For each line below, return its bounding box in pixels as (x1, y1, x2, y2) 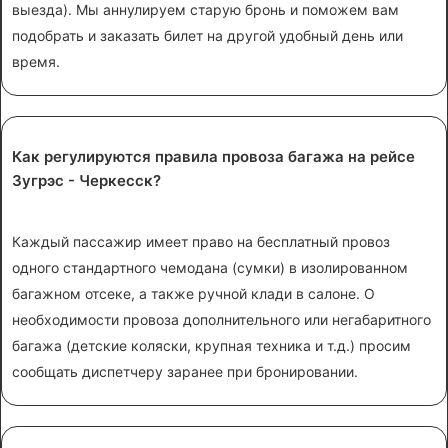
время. (12, 53, 60, 71)
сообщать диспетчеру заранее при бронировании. (12, 363, 358, 381)
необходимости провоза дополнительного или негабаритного (12, 311, 431, 329)
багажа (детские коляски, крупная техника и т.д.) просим (12, 337, 411, 355)
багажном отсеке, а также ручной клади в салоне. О (12, 285, 375, 303)
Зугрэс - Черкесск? (12, 171, 161, 191)
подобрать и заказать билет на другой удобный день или (12, 27, 403, 45)
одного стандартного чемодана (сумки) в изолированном (12, 259, 408, 277)
